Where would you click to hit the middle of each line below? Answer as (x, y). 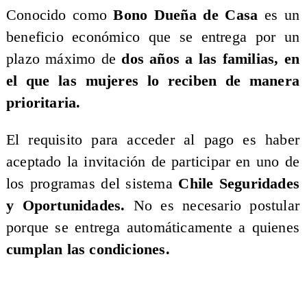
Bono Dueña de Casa (186, 15)
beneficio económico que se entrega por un (153, 37)
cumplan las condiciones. (88, 249)
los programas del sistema (92, 183)
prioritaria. (45, 103)
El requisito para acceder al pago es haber (153, 139)
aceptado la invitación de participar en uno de (153, 161)
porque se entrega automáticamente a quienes (153, 227)
